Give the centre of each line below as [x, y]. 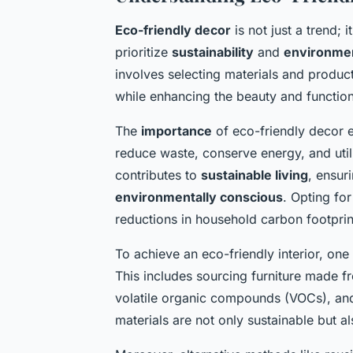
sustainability [213, 52]
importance [176, 130]
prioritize [143, 52]
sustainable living [255, 175]
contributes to [158, 175]
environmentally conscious [199, 197]
